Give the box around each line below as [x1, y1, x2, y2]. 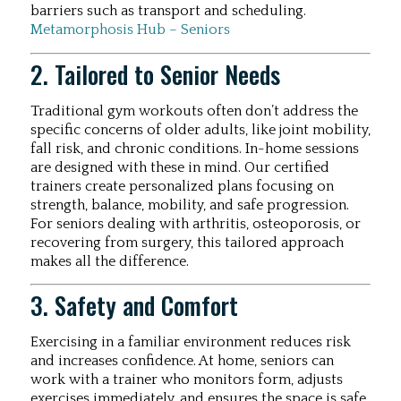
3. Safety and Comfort [30, 287, 238, 324]
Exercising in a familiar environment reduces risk [30, 334, 351, 351]
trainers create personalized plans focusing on [30, 177, 334, 194]
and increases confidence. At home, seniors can [30, 353, 334, 370]
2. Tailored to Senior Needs [30, 55, 280, 92]
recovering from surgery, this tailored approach [30, 234, 344, 251]
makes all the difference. [30, 252, 189, 269]
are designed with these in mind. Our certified [30, 158, 329, 175]
